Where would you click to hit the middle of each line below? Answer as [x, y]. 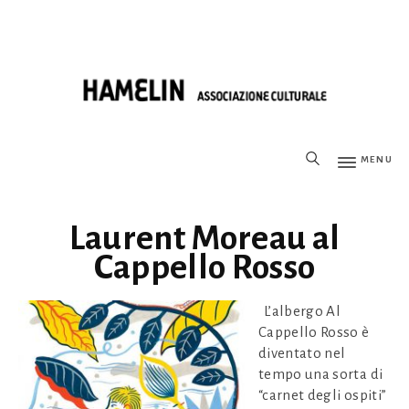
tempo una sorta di [321, 373]
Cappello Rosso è [314, 331]
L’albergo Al [303, 310]
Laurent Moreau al [204, 238]
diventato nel [302, 352]
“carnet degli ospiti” [323, 394]
